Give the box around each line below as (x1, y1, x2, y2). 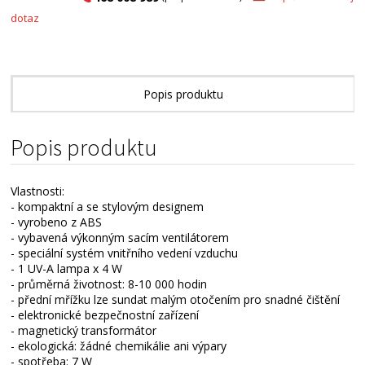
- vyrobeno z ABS (11, 214, 103, 231)
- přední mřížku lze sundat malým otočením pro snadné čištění (11, 292, 341, 308)
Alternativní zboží (139, 122, 229, 139)
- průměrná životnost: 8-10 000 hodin (11, 276, 208, 292)
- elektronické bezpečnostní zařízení (11, 307, 200, 323)
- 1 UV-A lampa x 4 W (11, 261, 123, 277)
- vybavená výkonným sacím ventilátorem (11, 230, 230, 246)
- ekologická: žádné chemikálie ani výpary (11, 338, 227, 354)
